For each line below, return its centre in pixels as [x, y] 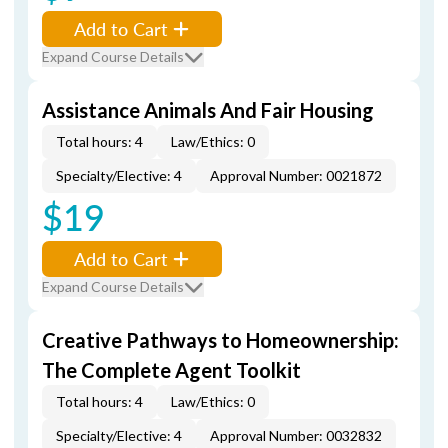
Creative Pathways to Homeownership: [220, 340]
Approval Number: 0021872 [296, 175]
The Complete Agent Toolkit [171, 370]
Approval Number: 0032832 [296, 435]
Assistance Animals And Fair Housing [208, 110]
